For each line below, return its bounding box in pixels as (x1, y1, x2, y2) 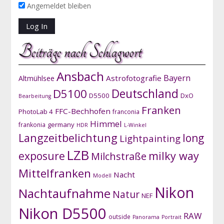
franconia (112, 107, 139, 115)
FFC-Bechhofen (54, 105, 110, 116)
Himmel (89, 117, 122, 129)
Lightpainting (119, 131, 180, 144)
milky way (148, 148, 199, 163)
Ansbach (56, 67, 104, 84)
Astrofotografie (105, 72, 161, 83)
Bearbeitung (18, 92, 51, 99)
